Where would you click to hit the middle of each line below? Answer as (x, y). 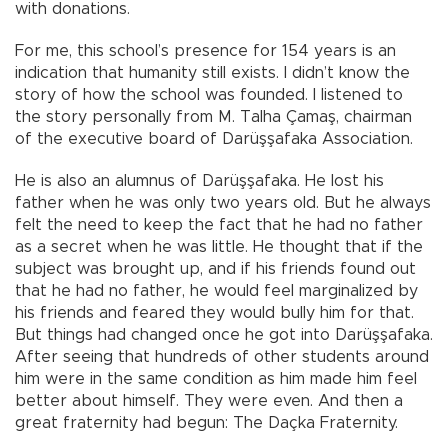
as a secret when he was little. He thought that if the (219, 247)
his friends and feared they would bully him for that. (214, 313)
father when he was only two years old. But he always (223, 203)
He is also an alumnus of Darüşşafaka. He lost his (199, 181)
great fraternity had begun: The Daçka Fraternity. (206, 423)
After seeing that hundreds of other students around (222, 357)
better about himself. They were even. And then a (209, 401)
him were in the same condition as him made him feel (216, 379)
